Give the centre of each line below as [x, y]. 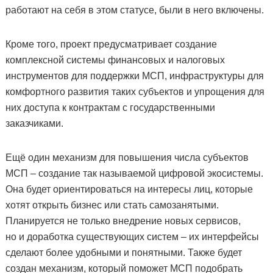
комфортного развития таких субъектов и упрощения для [135, 92]
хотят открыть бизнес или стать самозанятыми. [112, 205]
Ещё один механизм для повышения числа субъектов [127, 158]
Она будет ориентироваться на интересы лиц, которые [129, 190]
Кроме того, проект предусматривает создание [111, 44]
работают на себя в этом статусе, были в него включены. [134, 10]
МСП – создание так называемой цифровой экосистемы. [134, 174]
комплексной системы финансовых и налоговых [115, 60]
